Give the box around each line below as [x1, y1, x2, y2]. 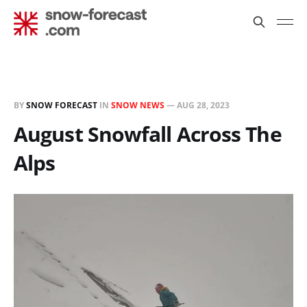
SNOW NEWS [111, 99, 164, 111]
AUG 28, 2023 [177, 99, 230, 111]
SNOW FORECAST [26, 99, 97, 111]
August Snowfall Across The [14, 120, 282, 148]
